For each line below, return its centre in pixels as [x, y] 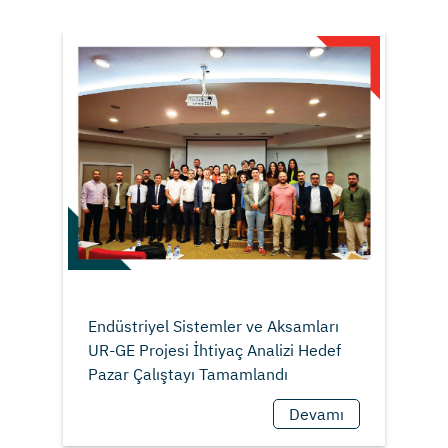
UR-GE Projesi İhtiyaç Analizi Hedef [214, 350]
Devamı [317, 414]
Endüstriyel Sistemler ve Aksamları [213, 326]
